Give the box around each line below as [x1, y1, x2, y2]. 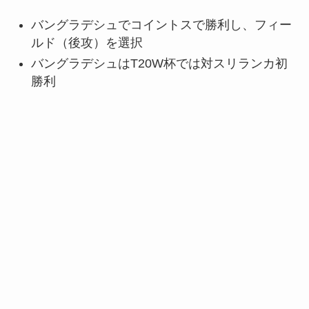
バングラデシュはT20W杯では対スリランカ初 [30, 57, 288, 71]
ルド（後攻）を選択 [30, 35, 143, 50]
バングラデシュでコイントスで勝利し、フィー [30, 17, 292, 32]
